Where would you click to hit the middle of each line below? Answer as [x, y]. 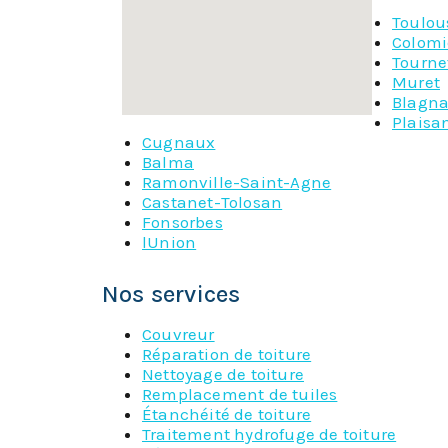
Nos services [171, 294]
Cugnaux [179, 142]
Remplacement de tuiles [240, 394]
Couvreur [178, 334]
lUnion [169, 242]
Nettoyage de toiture [223, 374]
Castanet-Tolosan [212, 202]
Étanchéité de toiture [227, 414]
